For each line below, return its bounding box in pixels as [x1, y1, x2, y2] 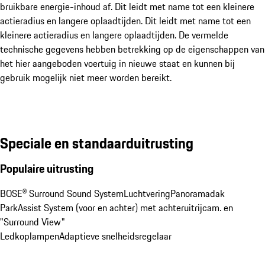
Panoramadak [170, 186, 225, 201]
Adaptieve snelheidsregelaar [59, 228, 172, 243]
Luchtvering [124, 186, 170, 201]
